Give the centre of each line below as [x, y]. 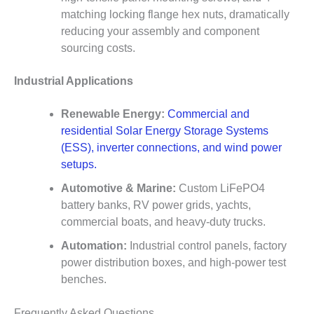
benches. [83, 280]
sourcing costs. [98, 48]
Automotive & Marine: [118, 189]
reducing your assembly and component [160, 31]
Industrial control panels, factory [206, 246]
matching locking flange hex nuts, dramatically [175, 14]
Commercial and [208, 114]
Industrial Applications [74, 81]
